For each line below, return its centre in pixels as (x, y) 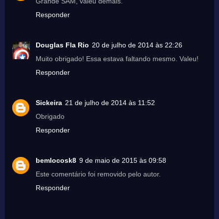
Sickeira (49, 103)
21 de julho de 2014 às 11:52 (110, 103)
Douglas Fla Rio (62, 45)
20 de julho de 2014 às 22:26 (137, 45)
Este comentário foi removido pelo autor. (98, 174)
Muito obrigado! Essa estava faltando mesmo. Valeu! (117, 59)
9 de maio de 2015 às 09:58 (123, 161)
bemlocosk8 (56, 161)
